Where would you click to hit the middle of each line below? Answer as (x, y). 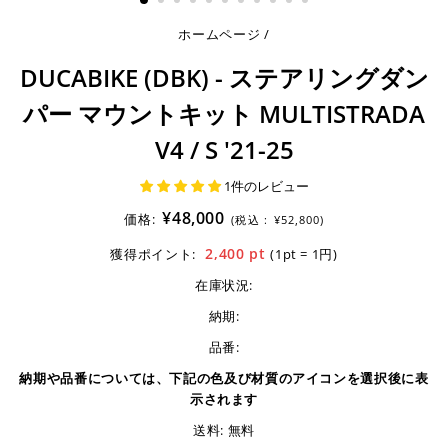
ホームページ (219, 34)
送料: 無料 (224, 430)
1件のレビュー (266, 186)
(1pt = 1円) (304, 254)
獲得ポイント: (153, 254)
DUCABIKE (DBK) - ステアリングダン (224, 78)
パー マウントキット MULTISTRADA (224, 114)
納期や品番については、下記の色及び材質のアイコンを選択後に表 (224, 378)
